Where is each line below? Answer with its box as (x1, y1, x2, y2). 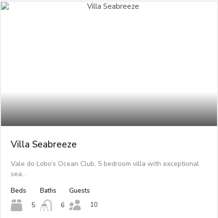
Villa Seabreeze (10, 138, 77, 151)
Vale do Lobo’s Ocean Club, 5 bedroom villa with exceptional (10, 159, 199, 168)
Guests (69, 186, 90, 195)
